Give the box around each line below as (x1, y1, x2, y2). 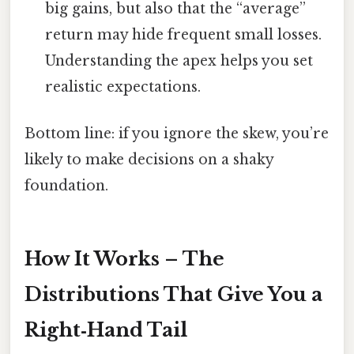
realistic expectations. (45, 77, 201, 96)
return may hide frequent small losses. (45, 25, 322, 43)
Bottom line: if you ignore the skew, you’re (24, 125, 329, 143)
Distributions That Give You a (24, 283, 322, 307)
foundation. (24, 177, 108, 195)
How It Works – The (24, 247, 224, 271)
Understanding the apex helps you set (45, 51, 314, 70)
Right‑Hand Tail (24, 318, 187, 342)
